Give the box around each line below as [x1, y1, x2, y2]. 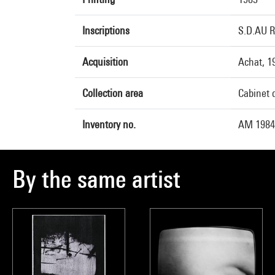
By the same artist [12, 165, 180, 193]
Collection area [82, 87, 143, 99]
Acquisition [82, 55, 128, 68]
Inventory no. [82, 118, 136, 131]
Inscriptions [82, 24, 130, 37]
